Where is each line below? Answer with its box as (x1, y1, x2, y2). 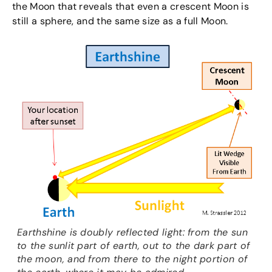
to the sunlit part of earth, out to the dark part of (17, 239, 250, 253)
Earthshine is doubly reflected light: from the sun (17, 226, 248, 239)
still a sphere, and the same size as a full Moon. (12, 15, 228, 28)
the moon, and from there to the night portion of (17, 253, 248, 266)
